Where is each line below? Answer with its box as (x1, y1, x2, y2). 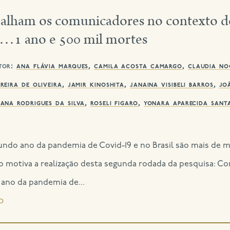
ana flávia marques (16, 62, 89, 70)
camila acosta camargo (94, 62, 183, 70)
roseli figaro (90, 99, 138, 107)
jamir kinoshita (67, 80, 125, 89)
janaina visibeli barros (129, 80, 214, 89)
